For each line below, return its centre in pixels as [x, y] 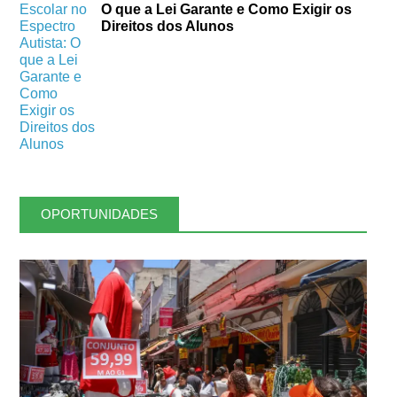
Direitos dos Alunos [168, 27]
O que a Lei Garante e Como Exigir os [227, 10]
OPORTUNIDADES [100, 214]
